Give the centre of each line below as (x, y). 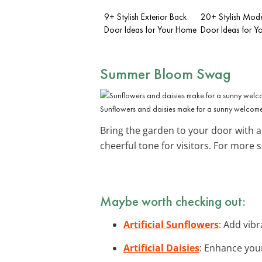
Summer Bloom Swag (166, 73)
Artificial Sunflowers (171, 224)
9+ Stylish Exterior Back (145, 17)
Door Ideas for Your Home (150, 30)
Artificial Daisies (161, 248)
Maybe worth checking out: (173, 201)
